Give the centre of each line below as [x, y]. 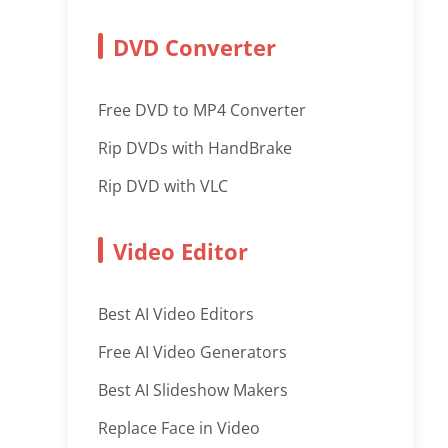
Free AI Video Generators [193, 352]
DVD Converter [195, 47]
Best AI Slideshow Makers [193, 390]
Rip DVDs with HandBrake [195, 148]
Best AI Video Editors [176, 314]
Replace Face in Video [179, 428]
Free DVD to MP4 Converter [202, 110]
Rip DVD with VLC [163, 186]
